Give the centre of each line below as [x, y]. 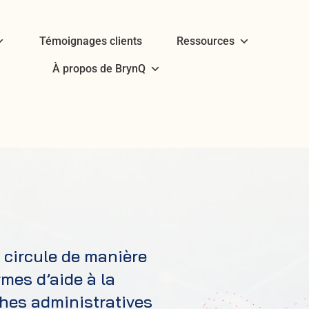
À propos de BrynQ [99, 69]
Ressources [205, 41]
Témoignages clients [90, 41]
